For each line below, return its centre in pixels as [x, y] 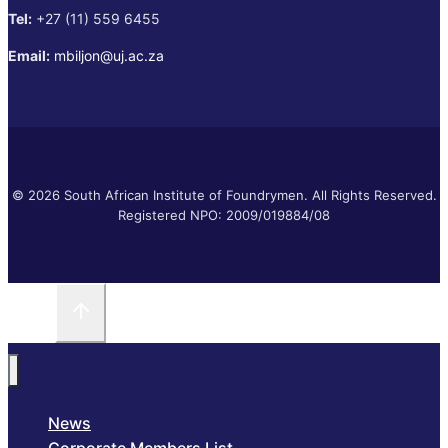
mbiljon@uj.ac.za [109, 56]
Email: [29, 56]
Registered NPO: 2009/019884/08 [224, 215]
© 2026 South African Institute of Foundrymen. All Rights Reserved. [224, 195]
